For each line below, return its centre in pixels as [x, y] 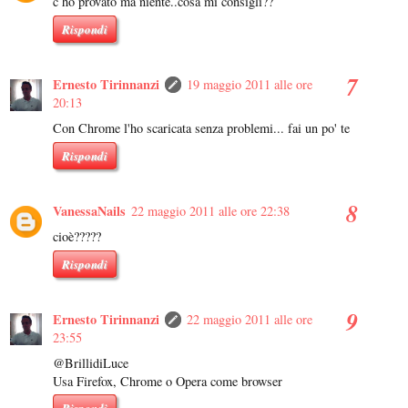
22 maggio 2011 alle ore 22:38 [210, 210]
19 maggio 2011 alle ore [250, 85]
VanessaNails [89, 210]
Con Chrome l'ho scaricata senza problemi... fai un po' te [201, 128]
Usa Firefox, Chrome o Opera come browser [168, 381]
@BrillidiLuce [91, 362]
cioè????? [77, 236]
